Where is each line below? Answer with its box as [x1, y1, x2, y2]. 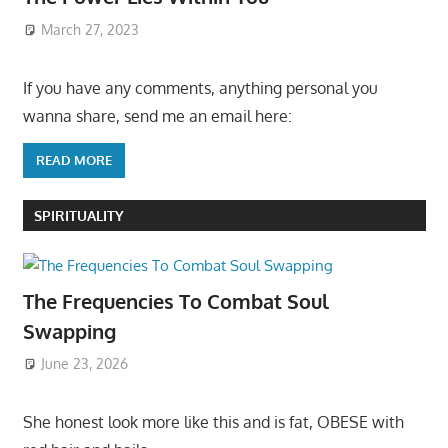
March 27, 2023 [41, 20, 140, 38]
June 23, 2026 [41, 355, 129, 373]
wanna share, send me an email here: [22, 105, 292, 126]
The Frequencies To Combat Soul [22, 287, 329, 314]
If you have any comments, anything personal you [22, 77, 378, 98]
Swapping [22, 317, 116, 344]
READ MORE [35, 152, 112, 169]
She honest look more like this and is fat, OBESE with [22, 412, 404, 433]
